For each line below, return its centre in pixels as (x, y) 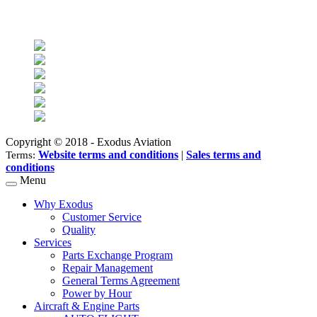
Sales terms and (224, 155)
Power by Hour (97, 294)
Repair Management (108, 268)
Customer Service (102, 217)
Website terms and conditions (108, 155)
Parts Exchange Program (117, 255)
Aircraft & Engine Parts (87, 306)
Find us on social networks (69, 18)
